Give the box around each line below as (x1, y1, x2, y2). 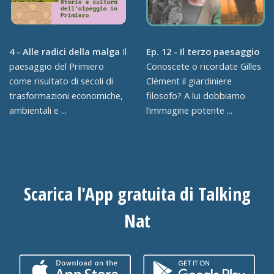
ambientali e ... (9, 104, 67, 117)
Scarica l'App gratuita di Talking (23, 181, 251, 206)
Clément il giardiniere (146, 75, 232, 87)
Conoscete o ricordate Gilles (146, 60, 261, 73)
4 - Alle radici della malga (9, 45, 120, 58)
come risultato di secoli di (9, 75, 113, 87)
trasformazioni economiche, (9, 89, 123, 102)
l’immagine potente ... (146, 104, 232, 117)
